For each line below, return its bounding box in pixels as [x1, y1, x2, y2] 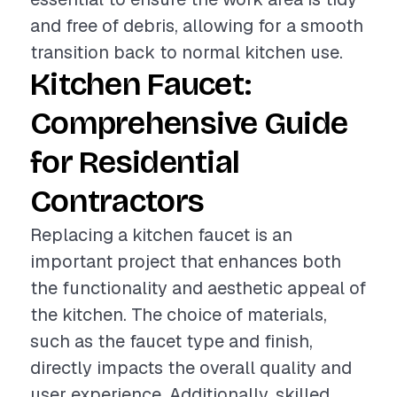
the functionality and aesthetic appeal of [30, 276, 366, 300]
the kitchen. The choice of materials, [30, 303, 327, 326]
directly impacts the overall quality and [30, 356, 352, 379]
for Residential [30, 144, 240, 182]
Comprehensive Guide [30, 105, 348, 143]
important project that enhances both [30, 250, 341, 273]
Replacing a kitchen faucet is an [30, 223, 292, 246]
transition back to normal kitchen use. [30, 41, 343, 64]
